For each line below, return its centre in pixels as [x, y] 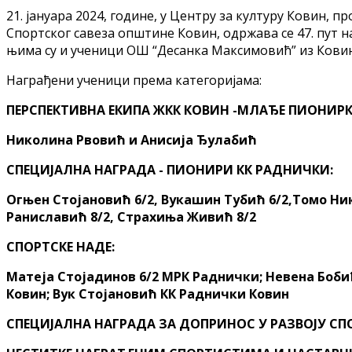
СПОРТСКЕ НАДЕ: [60, 246]
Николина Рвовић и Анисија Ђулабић [132, 139]
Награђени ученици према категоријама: [134, 80]
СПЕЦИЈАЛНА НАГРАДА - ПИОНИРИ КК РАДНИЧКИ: [170, 169]
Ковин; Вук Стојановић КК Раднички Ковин [148, 293]
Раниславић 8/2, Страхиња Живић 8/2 [131, 216]
